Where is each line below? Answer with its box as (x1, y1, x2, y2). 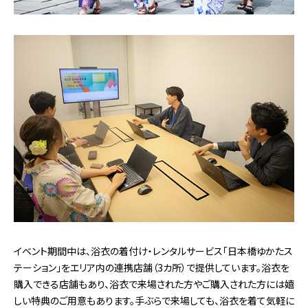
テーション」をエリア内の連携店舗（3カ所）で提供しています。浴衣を (14, 260, 289, 274)
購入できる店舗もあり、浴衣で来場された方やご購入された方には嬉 (14, 276, 294, 291)
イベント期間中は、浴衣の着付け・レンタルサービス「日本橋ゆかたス (14, 243, 293, 258)
